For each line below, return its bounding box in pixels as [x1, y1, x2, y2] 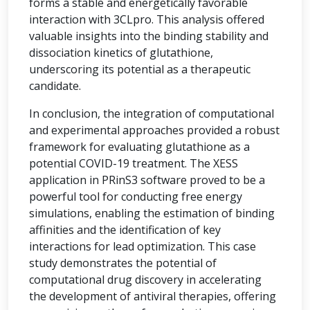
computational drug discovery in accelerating [29, 272, 262, 287]
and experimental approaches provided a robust [29, 122, 280, 138]
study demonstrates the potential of [29, 255, 217, 271]
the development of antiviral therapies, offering [29, 289, 276, 304]
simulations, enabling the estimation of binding [29, 206, 275, 221]
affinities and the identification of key [29, 222, 221, 237]
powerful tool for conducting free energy [29, 189, 242, 204]
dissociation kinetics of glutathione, [29, 45, 213, 60]
